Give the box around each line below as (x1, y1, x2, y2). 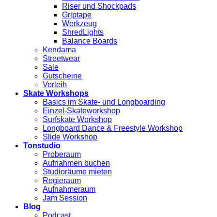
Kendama (43, 46, 76, 54)
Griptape (62, 11, 92, 19)
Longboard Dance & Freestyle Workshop (43, 124, 183, 132)
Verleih (43, 80, 67, 89)
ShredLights (62, 28, 104, 36)
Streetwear (43, 54, 80, 62)
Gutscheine (43, 72, 82, 80)
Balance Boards (62, 37, 117, 45)
